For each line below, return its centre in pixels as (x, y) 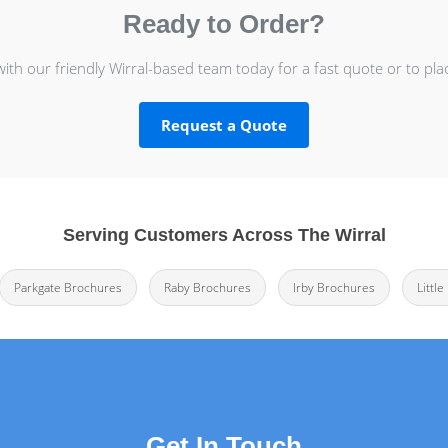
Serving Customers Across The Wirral (224, 234)
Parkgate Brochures (67, 287)
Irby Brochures (333, 287)
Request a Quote (224, 125)
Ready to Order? (224, 24)
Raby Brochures (207, 287)
